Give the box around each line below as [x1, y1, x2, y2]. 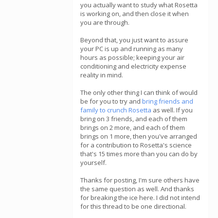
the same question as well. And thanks [80, 184, 194, 193]
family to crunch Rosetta [80, 106, 151, 114]
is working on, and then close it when [80, 9, 189, 18]
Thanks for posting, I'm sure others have [80, 176, 200, 184]
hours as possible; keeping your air [80, 53, 184, 62]
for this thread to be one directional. [80, 202, 186, 211]
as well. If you [151, 106, 193, 114]
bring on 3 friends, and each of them [80, 114, 187, 123]
